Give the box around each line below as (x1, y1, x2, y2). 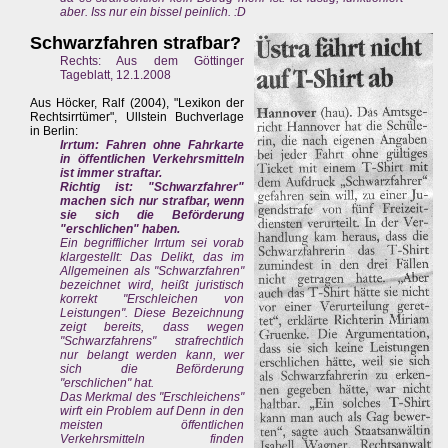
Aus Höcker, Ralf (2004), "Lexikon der (30, 96, 245, 111)
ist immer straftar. (60, 166, 162, 181)
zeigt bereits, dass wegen (60, 320, 245, 335)
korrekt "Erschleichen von (60, 292, 245, 307)
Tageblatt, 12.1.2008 (60, 68, 171, 83)
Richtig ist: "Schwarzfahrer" (60, 180, 245, 195)
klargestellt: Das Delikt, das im (60, 250, 245, 265)
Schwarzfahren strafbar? (30, 33, 241, 54)
